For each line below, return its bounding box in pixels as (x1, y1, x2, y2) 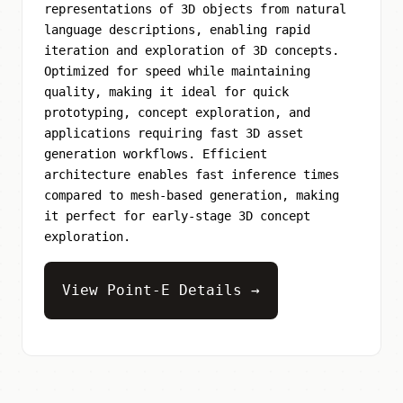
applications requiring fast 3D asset (44, 125, 303, 140)
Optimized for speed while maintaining (44, 63, 310, 78)
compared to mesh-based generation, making (44, 187, 339, 202)
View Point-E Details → (62, 282, 260, 300)
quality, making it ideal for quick (44, 84, 289, 99)
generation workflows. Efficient (44, 146, 267, 161)
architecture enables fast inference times (44, 166, 339, 182)
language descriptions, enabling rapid (44, 22, 310, 37)
